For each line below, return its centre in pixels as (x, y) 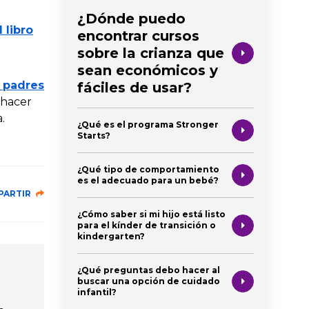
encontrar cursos (138, 36)
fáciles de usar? (134, 87)
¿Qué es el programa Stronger (148, 124)
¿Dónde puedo (131, 18)
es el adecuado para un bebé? (148, 180)
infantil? (97, 292)
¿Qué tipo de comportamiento (148, 169)
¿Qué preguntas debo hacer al (149, 270)
